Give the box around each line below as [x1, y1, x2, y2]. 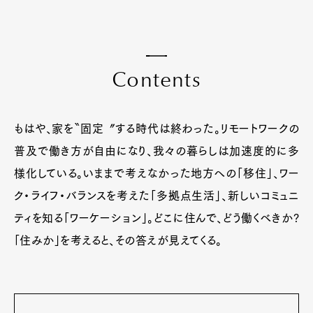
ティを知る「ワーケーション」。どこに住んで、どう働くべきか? [14, 212, 299, 224]
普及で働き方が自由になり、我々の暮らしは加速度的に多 [14, 145, 299, 156]
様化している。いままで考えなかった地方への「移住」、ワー [14, 167, 299, 179]
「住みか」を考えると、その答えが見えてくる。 [14, 234, 222, 246]
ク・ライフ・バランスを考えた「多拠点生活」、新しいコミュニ [14, 189, 299, 201]
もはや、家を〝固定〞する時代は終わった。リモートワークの [14, 122, 299, 134]
